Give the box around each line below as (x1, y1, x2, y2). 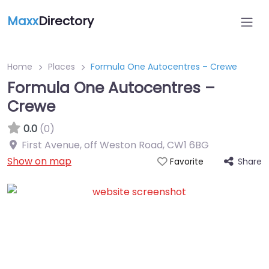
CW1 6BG (167, 138, 209, 152)
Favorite (169, 156, 204, 168)
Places (48, 61, 75, 73)
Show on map (7, 154, 71, 168)
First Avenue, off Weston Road (22, 138, 163, 152)
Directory (38, 13, 94, 29)
